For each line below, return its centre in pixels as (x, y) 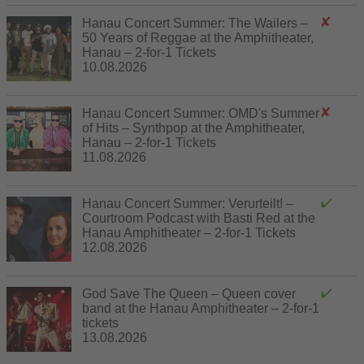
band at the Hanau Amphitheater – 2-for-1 (201, 308)
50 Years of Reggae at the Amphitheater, (198, 37)
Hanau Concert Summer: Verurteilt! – (188, 203)
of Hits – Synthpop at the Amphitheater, (193, 128)
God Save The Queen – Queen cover (189, 293)
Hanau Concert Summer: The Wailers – (195, 23)
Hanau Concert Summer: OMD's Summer (201, 113)
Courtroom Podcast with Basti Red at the (199, 218)
